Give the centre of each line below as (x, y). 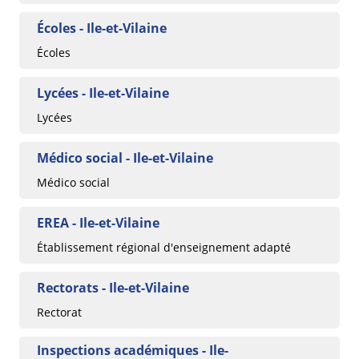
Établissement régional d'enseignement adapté (164, 247)
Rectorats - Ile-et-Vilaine (113, 287)
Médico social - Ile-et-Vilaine (125, 157)
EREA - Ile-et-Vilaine (98, 222)
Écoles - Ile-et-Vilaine (102, 28)
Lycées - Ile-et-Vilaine (103, 93)
